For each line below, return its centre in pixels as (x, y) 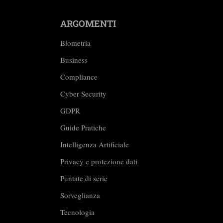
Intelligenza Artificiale (95, 144)
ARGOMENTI (88, 23)
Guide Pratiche (83, 127)
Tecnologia (77, 212)
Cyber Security (83, 94)
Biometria (75, 43)
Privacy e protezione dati (99, 161)
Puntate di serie (84, 178)
